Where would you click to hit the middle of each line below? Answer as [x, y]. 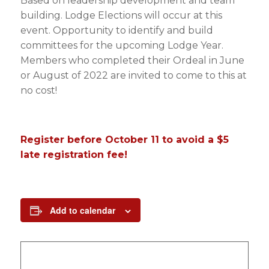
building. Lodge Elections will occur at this [121, 15]
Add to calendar [82, 210]
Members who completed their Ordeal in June [132, 60]
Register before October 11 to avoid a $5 [124, 140]
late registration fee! [74, 155]
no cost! [38, 90]
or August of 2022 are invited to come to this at [133, 75]
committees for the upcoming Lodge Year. [122, 45]
